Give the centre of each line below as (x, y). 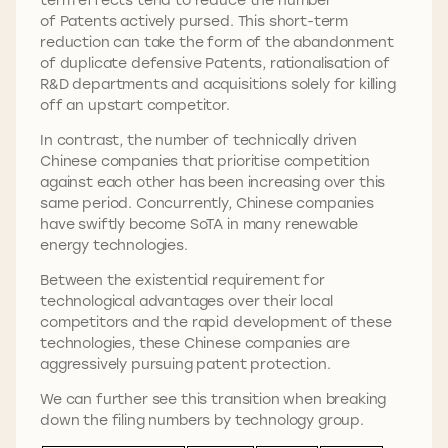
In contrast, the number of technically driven (198, 140)
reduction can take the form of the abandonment (217, 42)
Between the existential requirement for (182, 280)
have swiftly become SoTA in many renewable (199, 224)
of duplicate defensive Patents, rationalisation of (215, 63)
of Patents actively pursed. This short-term (194, 21)
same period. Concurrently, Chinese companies (207, 203)
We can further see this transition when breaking (213, 399)
